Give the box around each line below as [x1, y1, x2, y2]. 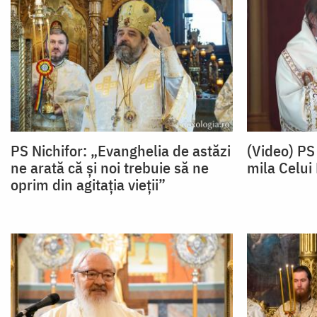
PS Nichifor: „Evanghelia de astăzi [11, 140, 231, 161]
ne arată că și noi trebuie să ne [11, 157, 209, 178]
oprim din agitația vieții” [11, 174, 166, 195]
